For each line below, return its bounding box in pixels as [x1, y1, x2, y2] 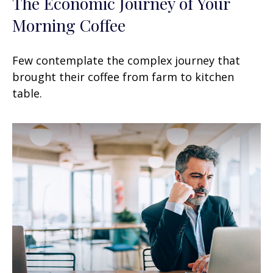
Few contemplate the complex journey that [12, 53, 240, 68]
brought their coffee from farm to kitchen [12, 69, 234, 85]
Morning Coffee [12, 14, 126, 37]
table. [12, 86, 42, 101]
